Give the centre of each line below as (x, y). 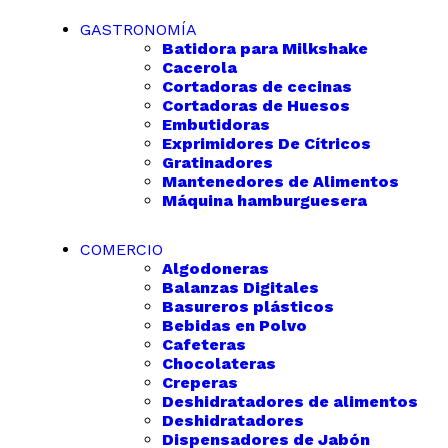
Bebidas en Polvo (234, 325)
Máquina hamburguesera (264, 200)
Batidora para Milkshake (265, 48)
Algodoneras (215, 268)
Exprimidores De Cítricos (266, 143)
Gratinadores (217, 162)
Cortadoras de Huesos (256, 105)
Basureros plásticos (248, 306)
